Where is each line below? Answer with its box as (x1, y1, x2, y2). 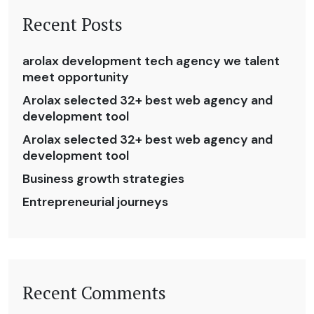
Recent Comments (22, 281, 166, 305)
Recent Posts (22, 13, 123, 36)
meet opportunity (22, 69, 129, 86)
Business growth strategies (22, 170, 184, 188)
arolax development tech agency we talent (22, 53, 280, 70)
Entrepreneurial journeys (22, 193, 168, 211)
